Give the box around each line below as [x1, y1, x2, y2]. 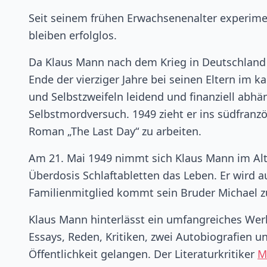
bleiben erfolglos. [29, 28, 117, 42]
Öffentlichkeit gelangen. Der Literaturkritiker [29, 247, 257, 261]
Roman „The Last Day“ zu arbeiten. [29, 124, 201, 138]
